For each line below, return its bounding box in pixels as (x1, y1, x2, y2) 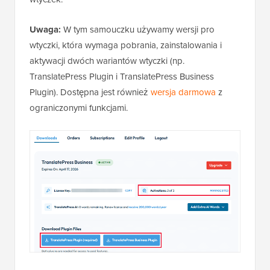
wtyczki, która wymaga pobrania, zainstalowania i (30, 39, 222, 52)
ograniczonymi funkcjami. (30, 101, 128, 115)
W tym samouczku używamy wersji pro (63, 23, 215, 36)
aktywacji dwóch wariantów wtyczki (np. (30, 54, 184, 67)
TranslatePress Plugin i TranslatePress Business (30, 70, 214, 83)
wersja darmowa (151, 86, 216, 99)
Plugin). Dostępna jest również (30, 86, 151, 99)
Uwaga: (30, 23, 63, 37)
